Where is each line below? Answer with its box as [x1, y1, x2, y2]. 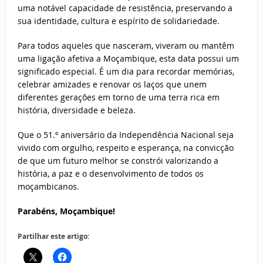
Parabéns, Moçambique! [17, 205, 115, 217]
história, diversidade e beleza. [17, 104, 136, 116]
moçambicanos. [17, 181, 79, 193]
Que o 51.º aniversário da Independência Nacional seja [17, 129, 234, 141]
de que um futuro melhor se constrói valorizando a [17, 155, 218, 167]
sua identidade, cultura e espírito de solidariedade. [17, 15, 220, 27]
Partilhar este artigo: [17, 231, 89, 242]
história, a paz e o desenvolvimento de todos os [17, 168, 204, 180]
